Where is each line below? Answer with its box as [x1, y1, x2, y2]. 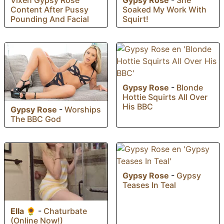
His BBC [122, 101, 153, 112]
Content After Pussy [10, 4, 88, 14]
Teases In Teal [122, 179, 176, 190]
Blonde [176, 82, 203, 93]
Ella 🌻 [10, 205, 36, 216]
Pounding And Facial [10, 13, 89, 24]
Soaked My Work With [122, 4, 206, 15]
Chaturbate [43, 205, 87, 216]
